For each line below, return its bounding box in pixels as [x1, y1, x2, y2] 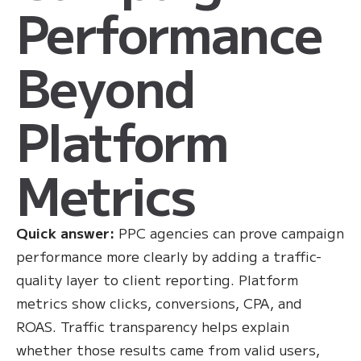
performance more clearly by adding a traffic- [16, 246, 322, 266]
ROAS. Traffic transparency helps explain [16, 316, 289, 336]
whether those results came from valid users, [16, 339, 320, 359]
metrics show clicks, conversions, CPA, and [16, 293, 302, 313]
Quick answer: [16, 222, 114, 243]
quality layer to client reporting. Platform [16, 269, 298, 289]
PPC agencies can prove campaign [114, 222, 344, 243]
